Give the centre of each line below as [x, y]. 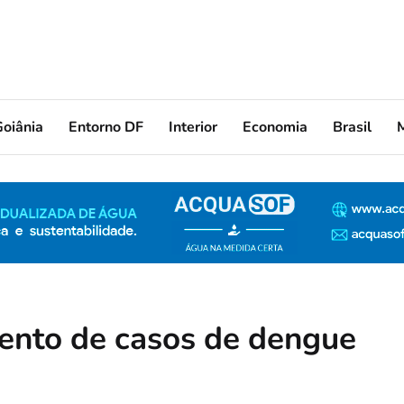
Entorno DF [106, 127]
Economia [275, 127]
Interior [193, 127]
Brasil [352, 127]
